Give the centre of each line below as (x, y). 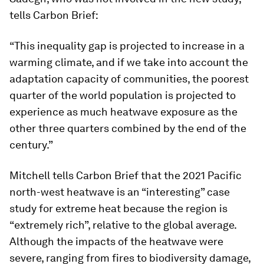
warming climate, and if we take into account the (129, 62)
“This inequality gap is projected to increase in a (127, 46)
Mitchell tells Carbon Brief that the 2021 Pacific (126, 176)
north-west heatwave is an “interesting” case (120, 192)
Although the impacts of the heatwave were (116, 242)
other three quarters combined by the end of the (128, 128)
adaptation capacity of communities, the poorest (129, 79)
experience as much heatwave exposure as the (123, 112)
